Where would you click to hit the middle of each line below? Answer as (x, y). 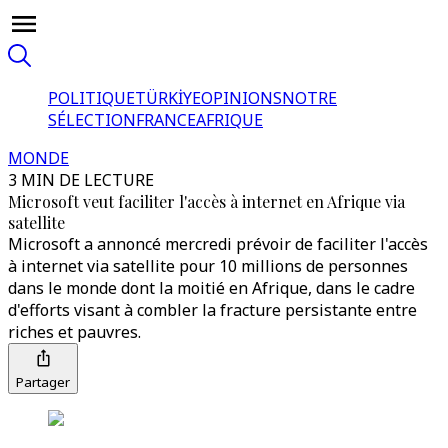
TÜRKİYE (168, 98)
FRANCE (166, 120)
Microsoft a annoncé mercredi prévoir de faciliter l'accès (218, 244)
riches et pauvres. (74, 332)
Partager (43, 382)
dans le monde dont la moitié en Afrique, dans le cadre (211, 288)
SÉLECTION (92, 120)
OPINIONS (241, 98)
